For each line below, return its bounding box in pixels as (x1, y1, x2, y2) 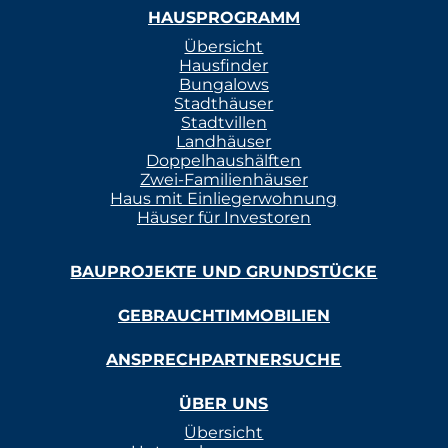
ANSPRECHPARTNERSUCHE (106, 349, 342, 369)
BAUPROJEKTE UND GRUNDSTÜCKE (70, 261, 378, 281)
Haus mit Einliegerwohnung (110, 188, 338, 208)
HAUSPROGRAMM (147, 7, 300, 27)
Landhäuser (176, 131, 272, 151)
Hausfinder (179, 55, 269, 75)
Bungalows (178, 74, 269, 94)
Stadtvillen (180, 112, 267, 132)
